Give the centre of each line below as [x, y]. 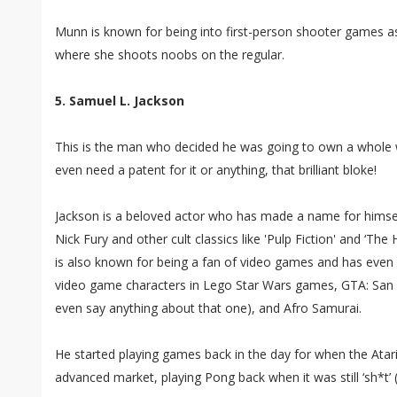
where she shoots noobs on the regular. [170, 55]
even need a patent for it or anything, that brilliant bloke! [216, 170]
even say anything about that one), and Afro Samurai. [208, 308]
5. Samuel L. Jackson [120, 101]
